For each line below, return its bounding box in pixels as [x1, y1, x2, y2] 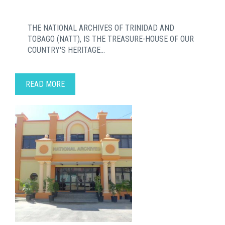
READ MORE [26, 79, 65, 89]
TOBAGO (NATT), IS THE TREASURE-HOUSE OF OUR [28, 34, 194, 44]
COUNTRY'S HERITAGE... [28, 45, 105, 55]
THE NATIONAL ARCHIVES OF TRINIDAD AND [28, 23, 174, 33]
